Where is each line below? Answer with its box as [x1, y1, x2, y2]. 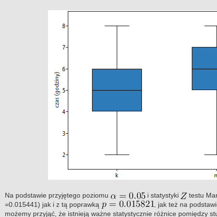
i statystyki [145, 191, 181, 199]
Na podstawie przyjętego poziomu [4, 191, 110, 199]
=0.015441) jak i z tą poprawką [4, 200, 101, 208]
